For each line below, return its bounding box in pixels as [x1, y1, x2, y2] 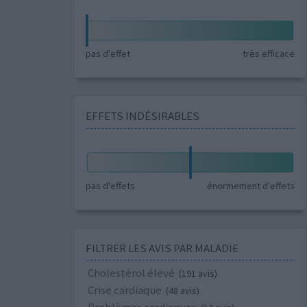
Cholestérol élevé [87, 265, 175, 280]
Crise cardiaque [87, 282, 162, 297]
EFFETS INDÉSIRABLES [85, 108, 199, 124]
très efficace [243, 47, 295, 60]
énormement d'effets [207, 179, 295, 192]
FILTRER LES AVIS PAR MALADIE [85, 240, 238, 256]
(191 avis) [178, 267, 217, 280]
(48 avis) [165, 284, 199, 297]
